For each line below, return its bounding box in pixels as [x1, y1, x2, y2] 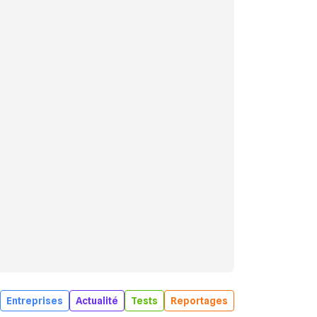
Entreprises [6, 295, 63, 307]
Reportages [170, 295, 228, 307]
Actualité [75, 295, 118, 307]
